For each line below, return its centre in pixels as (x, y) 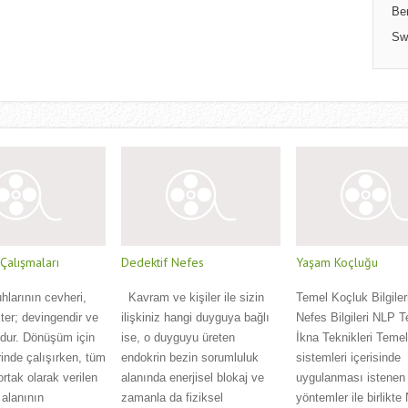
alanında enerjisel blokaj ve (193, 380)
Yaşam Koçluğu (337, 265)
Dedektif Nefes (163, 265)
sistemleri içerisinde (348, 360)
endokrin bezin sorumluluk (190, 360)
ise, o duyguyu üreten (178, 340)
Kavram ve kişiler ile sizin (193, 300)
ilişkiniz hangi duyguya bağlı (195, 320)
